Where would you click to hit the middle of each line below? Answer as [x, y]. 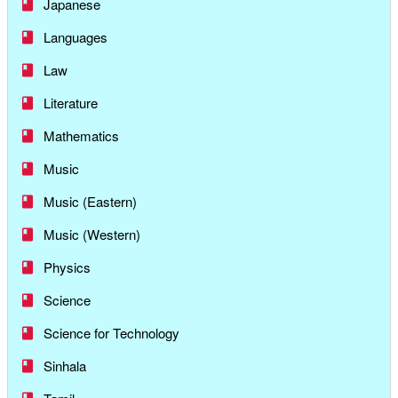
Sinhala [65, 366]
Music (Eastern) [90, 202]
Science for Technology [111, 333]
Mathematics [81, 136]
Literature [71, 103]
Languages [76, 37]
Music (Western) [92, 235]
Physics [67, 267]
